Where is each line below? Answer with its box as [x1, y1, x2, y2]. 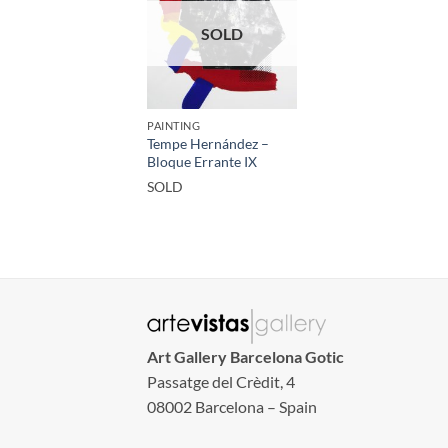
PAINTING [147, 119, 201, 133]
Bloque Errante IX [147, 153, 257, 171]
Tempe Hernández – [147, 135, 269, 153]
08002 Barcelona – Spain [147, 396, 317, 416]
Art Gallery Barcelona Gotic [147, 346, 344, 366]
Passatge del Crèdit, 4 [147, 371, 295, 391]
